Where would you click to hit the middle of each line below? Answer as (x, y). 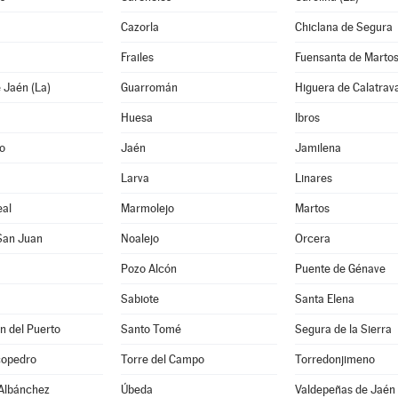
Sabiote (139, 299)
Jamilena (318, 148)
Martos (312, 208)
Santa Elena (324, 299)
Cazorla (139, 27)
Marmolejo (147, 208)
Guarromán (149, 88)
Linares (313, 178)
